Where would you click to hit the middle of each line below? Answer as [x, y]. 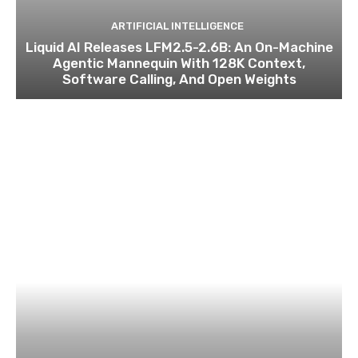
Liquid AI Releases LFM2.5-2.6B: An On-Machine [179, 47]
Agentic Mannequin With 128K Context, [179, 63]
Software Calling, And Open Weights [179, 79]
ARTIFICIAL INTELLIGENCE [177, 26]
